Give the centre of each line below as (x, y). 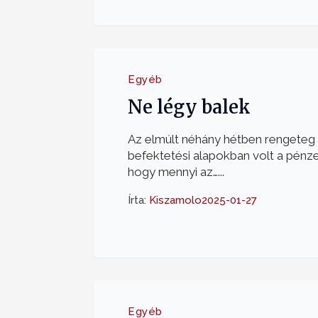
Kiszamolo (175, 200)
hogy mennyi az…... (176, 172)
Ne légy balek (189, 107)
